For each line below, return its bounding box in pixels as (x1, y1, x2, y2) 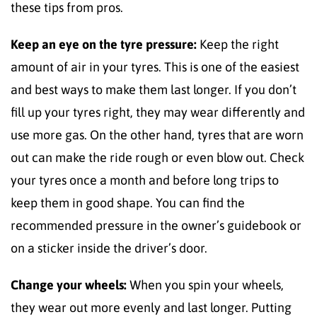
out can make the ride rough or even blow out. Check (11, 149, 304, 165)
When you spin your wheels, (129, 277, 284, 292)
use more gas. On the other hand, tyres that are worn (11, 127, 304, 142)
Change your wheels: (11, 277, 129, 292)
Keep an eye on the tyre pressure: (11, 36, 200, 52)
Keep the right (200, 36, 279, 52)
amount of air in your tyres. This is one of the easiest (11, 59, 299, 74)
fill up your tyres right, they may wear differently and (11, 104, 305, 120)
